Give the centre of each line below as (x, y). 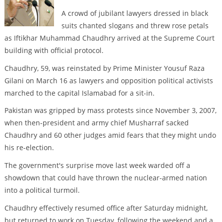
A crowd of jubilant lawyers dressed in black (135, 13)
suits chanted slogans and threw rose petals (135, 25)
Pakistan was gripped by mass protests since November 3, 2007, (110, 111)
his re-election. (29, 148)
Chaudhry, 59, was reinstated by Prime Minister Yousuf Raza (104, 68)
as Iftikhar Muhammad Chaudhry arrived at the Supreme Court (109, 38)
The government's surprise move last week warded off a (97, 166)
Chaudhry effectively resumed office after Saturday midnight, (106, 208)
